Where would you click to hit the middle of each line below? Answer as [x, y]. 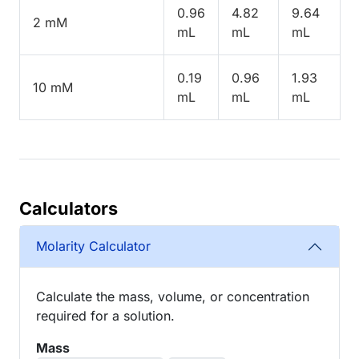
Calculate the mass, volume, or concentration [173, 296]
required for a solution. [105, 315]
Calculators [69, 208]
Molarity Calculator [93, 246]
